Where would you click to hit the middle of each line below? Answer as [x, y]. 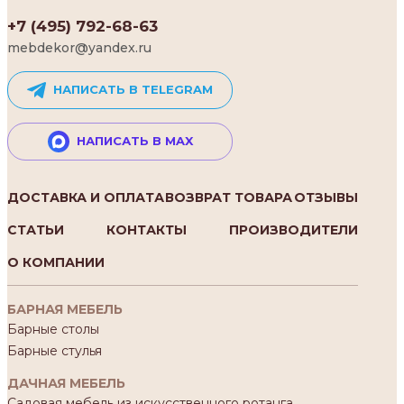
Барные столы [53, 329]
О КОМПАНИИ [56, 262]
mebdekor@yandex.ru [79, 47]
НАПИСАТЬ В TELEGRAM [133, 90]
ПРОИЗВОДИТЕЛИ [293, 230]
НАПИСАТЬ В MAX [134, 141]
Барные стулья [55, 350]
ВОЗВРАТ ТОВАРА [229, 197]
